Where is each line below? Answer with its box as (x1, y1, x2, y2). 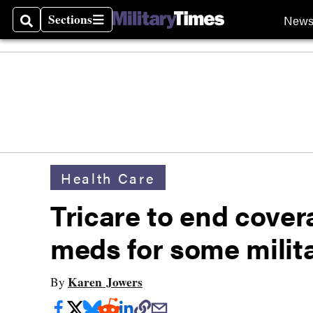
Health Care (61, 167, 155, 188)
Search (20, 19, 57, 37)
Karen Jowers (68, 273, 143, 291)
